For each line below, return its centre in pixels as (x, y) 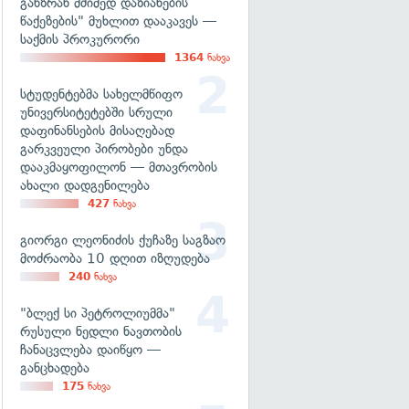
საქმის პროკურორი (80, 39)
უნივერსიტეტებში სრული (96, 112)
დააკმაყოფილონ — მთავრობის (119, 167)
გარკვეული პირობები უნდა (104, 149)
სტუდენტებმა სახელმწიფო (101, 94)
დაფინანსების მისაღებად (97, 131)
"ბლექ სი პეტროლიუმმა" (98, 313)
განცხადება (55, 368)
